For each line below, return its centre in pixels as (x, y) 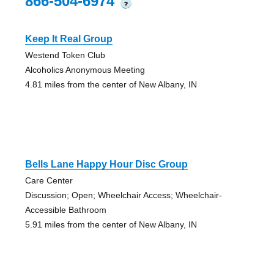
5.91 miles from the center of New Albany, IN (111, 224)
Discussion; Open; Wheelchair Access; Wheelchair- (123, 195)
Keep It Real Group (68, 39)
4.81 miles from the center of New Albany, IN (111, 84)
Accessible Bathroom (65, 209)
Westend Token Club (65, 55)
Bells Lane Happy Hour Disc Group (106, 164)
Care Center (49, 180)
